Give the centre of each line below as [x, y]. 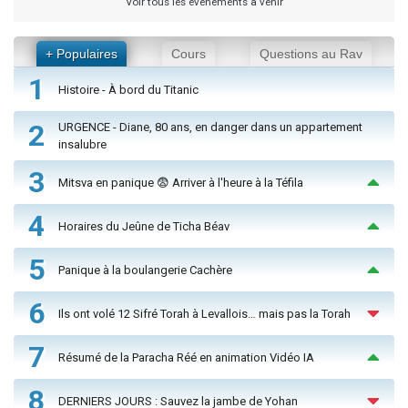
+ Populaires [81, 54]
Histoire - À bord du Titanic [128, 89]
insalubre [82, 145]
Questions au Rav [311, 54]
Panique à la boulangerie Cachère [145, 270]
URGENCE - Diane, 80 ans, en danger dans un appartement [210, 127]
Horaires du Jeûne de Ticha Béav [144, 226]
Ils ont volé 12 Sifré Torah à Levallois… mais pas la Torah [204, 313]
